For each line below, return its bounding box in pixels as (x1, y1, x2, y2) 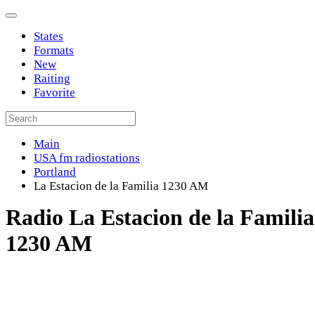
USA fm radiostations (34, 151, 140, 165)
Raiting (34, 72, 70, 85)
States (34, 30, 63, 43)
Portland (34, 165, 76, 179)
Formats (34, 44, 74, 57)
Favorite (34, 86, 75, 99)
